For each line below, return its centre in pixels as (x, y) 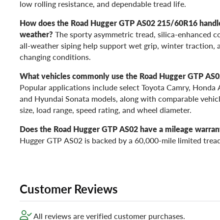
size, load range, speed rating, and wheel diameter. (106, 110)
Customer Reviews (69, 189)
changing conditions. (55, 56)
